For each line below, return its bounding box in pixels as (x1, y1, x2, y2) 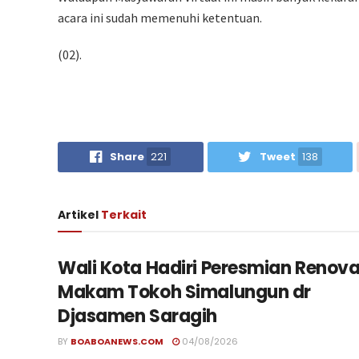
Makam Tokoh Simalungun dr (58, 279, 311, 305)
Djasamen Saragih (58, 303, 217, 329)
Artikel (58, 206, 101, 223)
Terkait (101, 206, 147, 223)
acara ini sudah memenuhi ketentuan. (58, 9, 262, 26)
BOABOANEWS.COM (71, 334, 163, 348)
